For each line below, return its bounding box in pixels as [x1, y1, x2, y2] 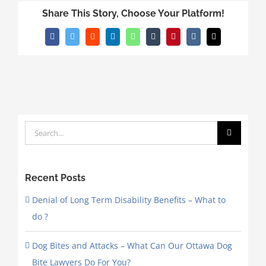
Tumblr [152, 35, 178, 45]
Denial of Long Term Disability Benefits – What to [31, 194, 226, 206]
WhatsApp [132, 35, 167, 45]
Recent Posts [24, 172, 85, 184]
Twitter [71, 35, 96, 45]
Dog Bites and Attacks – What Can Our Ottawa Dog [31, 240, 232, 252]
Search [24, 123, 52, 135]
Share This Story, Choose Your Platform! [42, 8, 224, 20]
